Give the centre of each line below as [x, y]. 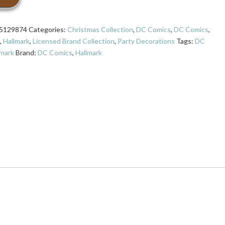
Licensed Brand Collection [73, 41]
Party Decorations [146, 41]
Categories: [48, 29]
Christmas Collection [100, 29]
